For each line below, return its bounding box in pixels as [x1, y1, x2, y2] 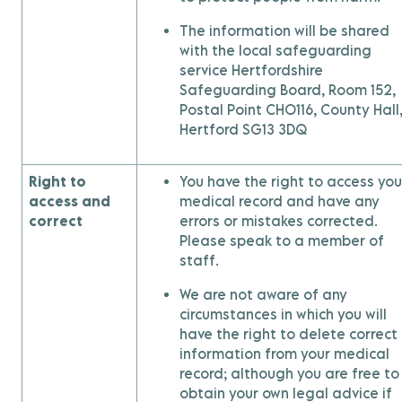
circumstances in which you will [179, 306, 387, 322]
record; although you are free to [179, 365, 399, 381]
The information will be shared [179, 22, 389, 39]
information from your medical [179, 345, 389, 362]
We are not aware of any [179, 286, 347, 302]
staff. [179, 252, 219, 268]
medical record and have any [179, 193, 380, 209]
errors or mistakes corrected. [179, 213, 378, 229]
